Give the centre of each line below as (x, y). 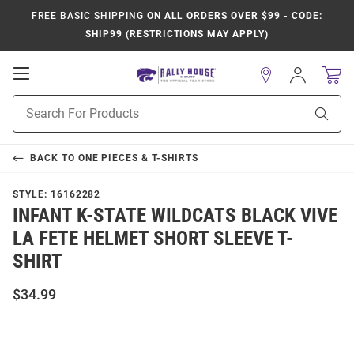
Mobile (52, 88)
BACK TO (54, 158)
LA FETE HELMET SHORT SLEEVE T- (153, 238)
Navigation (64, 104)
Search (30, 119)
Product (32, 103)
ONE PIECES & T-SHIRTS (138, 158)
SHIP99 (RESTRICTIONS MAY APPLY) (177, 34)
